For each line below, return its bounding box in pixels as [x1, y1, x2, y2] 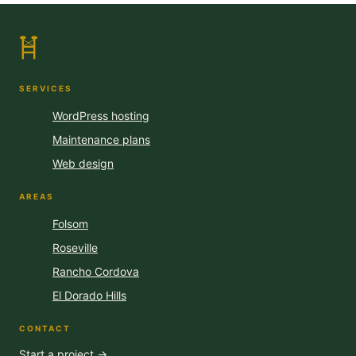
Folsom [52, 217, 88, 230]
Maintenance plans [52, 133, 150, 146]
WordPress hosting [52, 109, 149, 122]
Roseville [52, 241, 98, 254]
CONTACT [19, 323, 71, 333]
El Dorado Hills [52, 288, 126, 302]
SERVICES [19, 83, 72, 93]
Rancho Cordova [52, 265, 139, 278]
